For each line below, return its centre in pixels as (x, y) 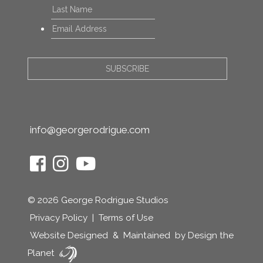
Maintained (146, 236)
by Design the (203, 236)
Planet (42, 253)
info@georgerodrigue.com (90, 130)
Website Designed (69, 236)
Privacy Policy (58, 218)
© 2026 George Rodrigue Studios (98, 200)
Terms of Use (126, 218)
